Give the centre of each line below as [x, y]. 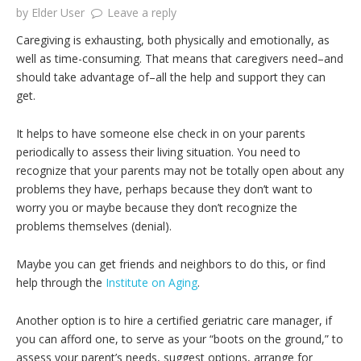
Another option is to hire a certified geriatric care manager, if [174, 320]
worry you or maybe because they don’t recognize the [157, 207]
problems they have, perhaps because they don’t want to [164, 189]
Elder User [58, 12]
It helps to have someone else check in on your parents [161, 133]
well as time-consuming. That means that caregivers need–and [180, 58]
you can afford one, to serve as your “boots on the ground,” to [180, 339]
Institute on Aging [151, 282]
